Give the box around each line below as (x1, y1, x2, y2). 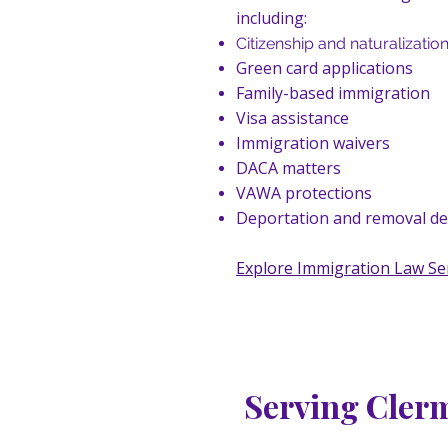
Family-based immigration (236, 82, 430, 104)
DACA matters (236, 157, 341, 179)
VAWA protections (236, 182, 372, 204)
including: (236, 7, 307, 29)
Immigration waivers (236, 132, 390, 154)
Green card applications (236, 57, 413, 79)
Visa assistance (236, 107, 349, 129)
